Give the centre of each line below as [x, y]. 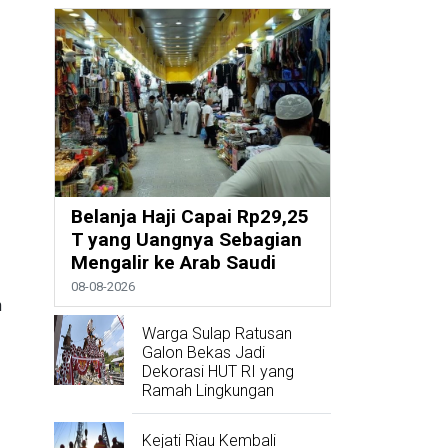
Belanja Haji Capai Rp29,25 [189, 217]
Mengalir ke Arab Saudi [173, 263]
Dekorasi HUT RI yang [217, 372]
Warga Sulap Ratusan [216, 334]
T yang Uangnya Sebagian [186, 240]
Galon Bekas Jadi [203, 353]
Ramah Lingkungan [207, 391]
